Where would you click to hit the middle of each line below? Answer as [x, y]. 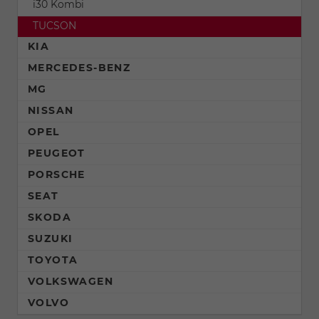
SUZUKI [51, 239]
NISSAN [51, 111]
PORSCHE [57, 175]
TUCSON [54, 26]
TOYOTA [53, 260]
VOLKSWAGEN [70, 282]
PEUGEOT [57, 153]
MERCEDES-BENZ [79, 68]
